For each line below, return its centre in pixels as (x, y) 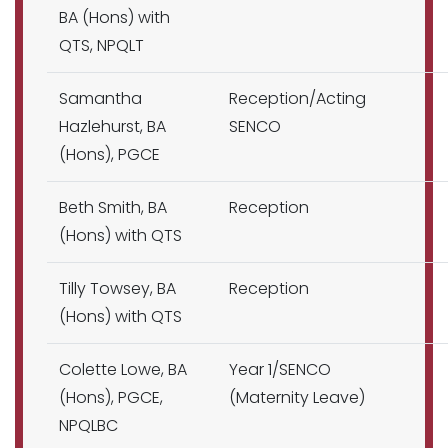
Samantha (100, 98)
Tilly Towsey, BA (117, 288)
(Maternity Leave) (297, 397)
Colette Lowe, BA (123, 369)
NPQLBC (88, 425)
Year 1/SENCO (280, 369)
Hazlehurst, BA (112, 126)
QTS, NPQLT (101, 45)
